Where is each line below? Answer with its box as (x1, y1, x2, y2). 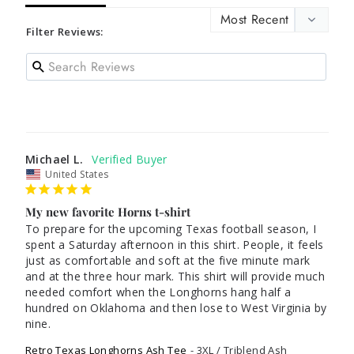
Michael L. (25, 152, 83, 167)
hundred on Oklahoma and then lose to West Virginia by (25, 300, 327, 315)
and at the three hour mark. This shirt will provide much (25, 269, 325, 284)
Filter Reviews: (26, 24, 104, 39)
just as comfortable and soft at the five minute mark (25, 253, 311, 268)
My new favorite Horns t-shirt (25, 204, 190, 220)
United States (45, 168, 109, 181)
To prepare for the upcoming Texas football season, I (25, 221, 317, 236)
